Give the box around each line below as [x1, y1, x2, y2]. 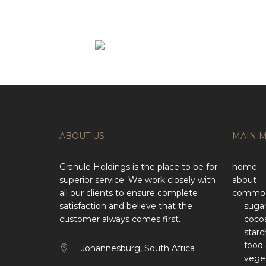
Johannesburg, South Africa [81, 243, 195, 254]
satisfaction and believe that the [59, 201, 192, 211]
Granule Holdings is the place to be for [59, 161, 217, 172]
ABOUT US [59, 131, 104, 141]
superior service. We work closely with [59, 175, 216, 185]
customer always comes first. [59, 214, 180, 224]
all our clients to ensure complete [59, 188, 198, 198]
